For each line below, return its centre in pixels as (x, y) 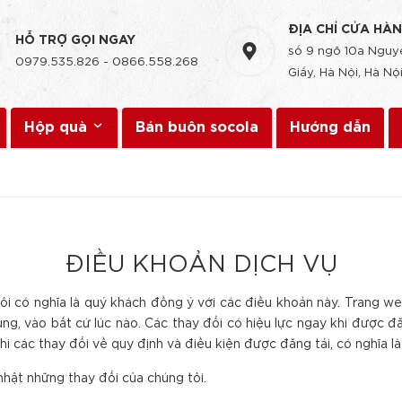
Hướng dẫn (330, 128)
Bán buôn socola (197, 128)
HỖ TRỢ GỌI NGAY (75, 40)
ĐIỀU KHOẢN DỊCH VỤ (201, 265)
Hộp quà (58, 128)
